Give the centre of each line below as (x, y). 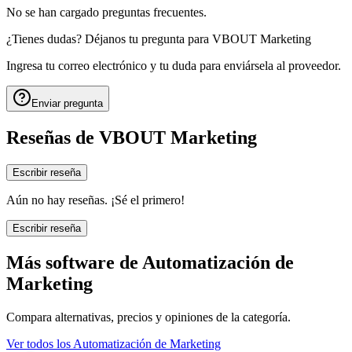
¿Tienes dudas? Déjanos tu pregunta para (108, 39)
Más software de (72, 262)
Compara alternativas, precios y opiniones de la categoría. (148, 317)
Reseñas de (50, 138)
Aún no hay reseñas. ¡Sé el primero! (95, 200)
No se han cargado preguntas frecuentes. (106, 13)
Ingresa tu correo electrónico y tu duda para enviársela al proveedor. (174, 66)
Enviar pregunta (67, 104)
